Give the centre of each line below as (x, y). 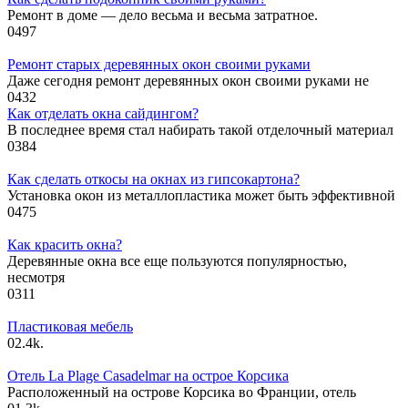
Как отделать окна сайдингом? (103, 113)
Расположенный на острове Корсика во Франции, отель (182, 392)
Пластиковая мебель (70, 326)
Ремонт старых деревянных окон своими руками (159, 64)
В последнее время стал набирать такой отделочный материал (200, 129)
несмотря (36, 277)
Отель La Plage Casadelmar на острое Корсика (148, 375)
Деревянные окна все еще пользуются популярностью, (177, 260)
